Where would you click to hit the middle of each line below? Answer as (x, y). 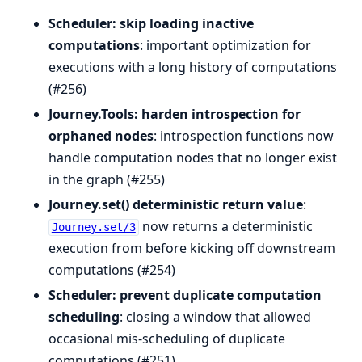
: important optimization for (225, 46)
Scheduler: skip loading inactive (151, 24)
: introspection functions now (244, 136)
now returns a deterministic (225, 227)
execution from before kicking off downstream (192, 248)
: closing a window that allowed (215, 317)
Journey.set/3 (93, 227)
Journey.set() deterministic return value (176, 205)
